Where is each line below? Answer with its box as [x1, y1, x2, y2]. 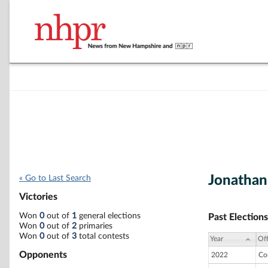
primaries [77, 221, 112, 230]
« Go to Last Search [19, 174, 91, 182]
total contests [77, 232, 129, 240]
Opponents [19, 249, 67, 260]
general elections [77, 211, 141, 220]
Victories [19, 192, 57, 202]
